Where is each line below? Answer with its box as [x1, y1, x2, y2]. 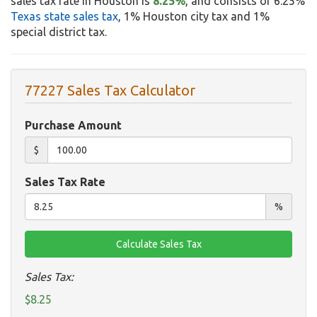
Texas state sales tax [11, 10, 118, 23]
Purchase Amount [25, 119, 122, 132]
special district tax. [11, 25, 107, 39]
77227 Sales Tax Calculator [25, 82, 195, 99]
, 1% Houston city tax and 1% [118, 10, 270, 23]
